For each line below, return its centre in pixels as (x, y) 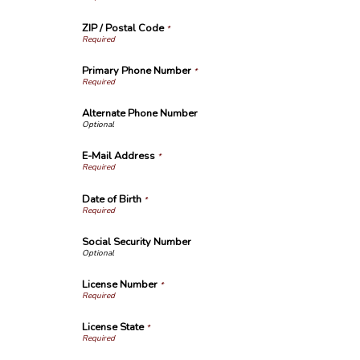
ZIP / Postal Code (123, 28)
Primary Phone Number (137, 70)
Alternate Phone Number (140, 114)
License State (113, 327)
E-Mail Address (119, 156)
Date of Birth (112, 199)
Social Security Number (137, 241)
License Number (121, 284)
